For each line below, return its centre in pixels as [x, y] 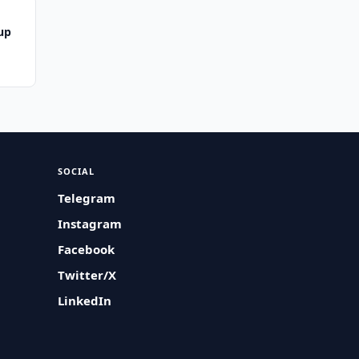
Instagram [90, 224]
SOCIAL [77, 171]
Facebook [87, 249]
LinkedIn [85, 301]
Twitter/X [87, 275]
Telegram [87, 198]
